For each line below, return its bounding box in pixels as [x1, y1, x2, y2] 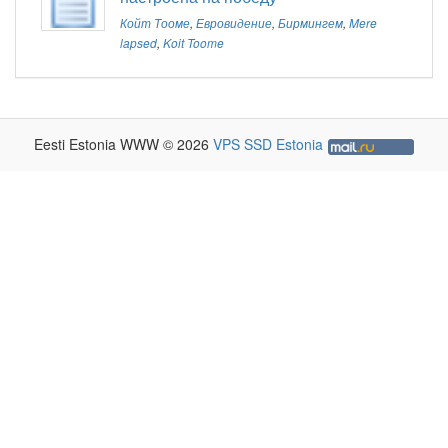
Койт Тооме [120, 15, 190, 32]
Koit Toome [163, 35, 224, 52]
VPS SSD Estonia [212, 134, 323, 155]
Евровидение [196, 15, 272, 32]
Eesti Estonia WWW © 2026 [33, 134, 213, 155]
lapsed [120, 35, 157, 52]
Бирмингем [278, 15, 343, 32]
